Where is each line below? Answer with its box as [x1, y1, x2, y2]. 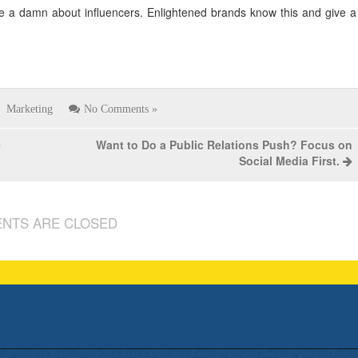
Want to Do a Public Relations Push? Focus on [95, 136, 352, 153]
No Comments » [84, 102, 158, 114]
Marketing [6, 102, 54, 114]
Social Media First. [238, 152, 340, 169]
